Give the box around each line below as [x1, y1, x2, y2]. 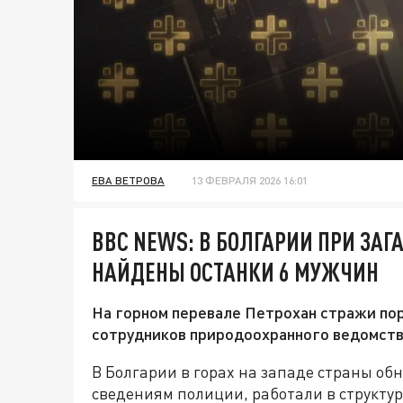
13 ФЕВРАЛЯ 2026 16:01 [192, 174, 308, 188]
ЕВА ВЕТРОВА [92, 174, 165, 188]
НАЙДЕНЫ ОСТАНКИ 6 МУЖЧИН [92, 256, 379, 288]
